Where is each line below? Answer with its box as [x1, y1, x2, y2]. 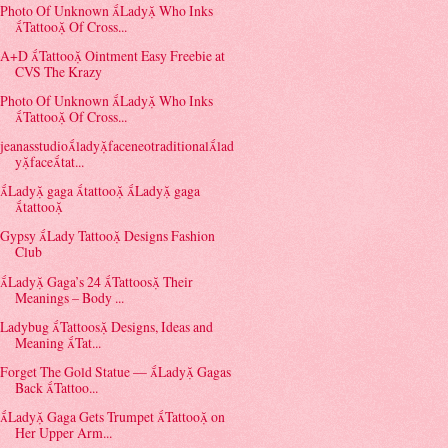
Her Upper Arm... [15, 422, 113, 442]
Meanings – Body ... [15, 287, 125, 307]
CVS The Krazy [15, 62, 103, 82]
